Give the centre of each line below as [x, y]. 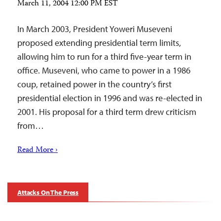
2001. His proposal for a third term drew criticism [107, 112]
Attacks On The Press [48, 192]
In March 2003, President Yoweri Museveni [95, 29]
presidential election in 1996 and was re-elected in [110, 98]
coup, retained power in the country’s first [94, 84]
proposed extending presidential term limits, [99, 43]
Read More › [37, 150]
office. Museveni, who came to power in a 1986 [104, 70]
